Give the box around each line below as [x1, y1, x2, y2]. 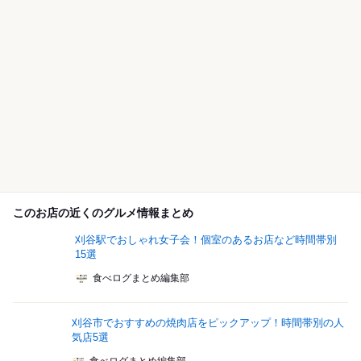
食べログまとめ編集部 [93, 272, 190, 284]
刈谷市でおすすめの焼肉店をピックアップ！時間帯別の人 [71, 317, 344, 330]
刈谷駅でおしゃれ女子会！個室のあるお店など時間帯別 [75, 234, 338, 247]
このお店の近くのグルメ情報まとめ [13, 206, 193, 220]
